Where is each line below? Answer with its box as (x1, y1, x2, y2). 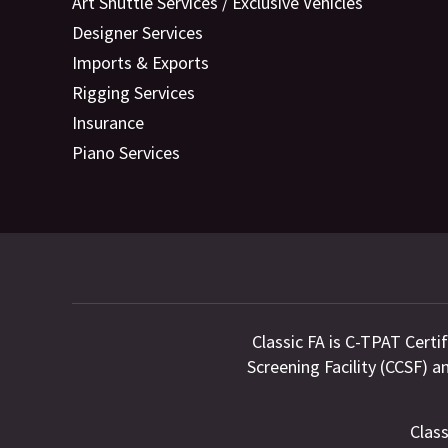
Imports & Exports (72, 51, 209, 74)
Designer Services (72, 21, 203, 44)
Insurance (72, 111, 144, 134)
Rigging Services (72, 81, 195, 104)
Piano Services (72, 141, 180, 164)
